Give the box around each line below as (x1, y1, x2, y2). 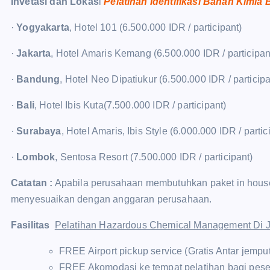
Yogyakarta (16, 22, 69, 33)
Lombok (16, 152, 55, 162)
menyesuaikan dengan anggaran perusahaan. (11, 194, 212, 204)
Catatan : (11, 178, 53, 188)
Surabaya (16, 126, 61, 136)
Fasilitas (11, 220, 55, 230)
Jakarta (16, 48, 51, 58)
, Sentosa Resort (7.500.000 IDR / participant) (55, 152, 253, 162)
